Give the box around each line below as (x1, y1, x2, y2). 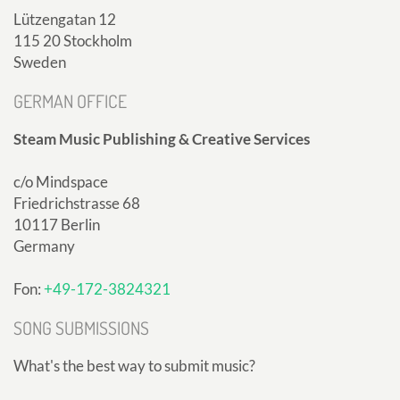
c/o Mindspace (13, 172, 108, 192)
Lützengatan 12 (13, 10, 116, 29)
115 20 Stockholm (13, 31, 132, 51)
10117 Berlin (13, 215, 100, 235)
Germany (13, 237, 75, 256)
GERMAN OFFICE (13, 89, 127, 113)
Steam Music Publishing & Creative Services (13, 129, 310, 149)
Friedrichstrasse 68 (13, 194, 140, 213)
